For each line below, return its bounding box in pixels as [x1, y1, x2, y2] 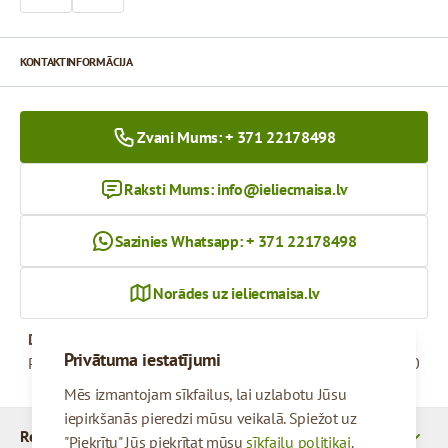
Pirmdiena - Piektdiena [28, 352, 174, 373]
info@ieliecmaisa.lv [216, 178, 348, 199]
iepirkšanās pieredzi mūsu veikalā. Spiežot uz [64, 408, 357, 428]
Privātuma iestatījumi [64, 348, 221, 371]
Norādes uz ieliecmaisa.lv [153, 282, 320, 303]
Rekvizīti [20, 425, 76, 446]
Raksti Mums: [124, 178, 217, 199]
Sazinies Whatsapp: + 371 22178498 [115, 230, 357, 251]
